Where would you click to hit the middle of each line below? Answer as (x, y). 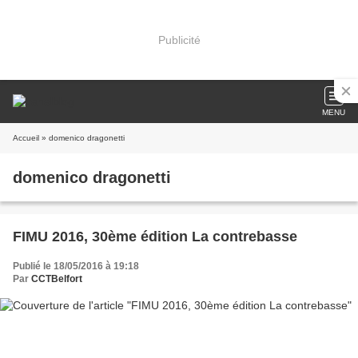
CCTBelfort (57, 279)
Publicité (179, 40)
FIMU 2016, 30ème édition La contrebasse (155, 237)
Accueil (26, 138)
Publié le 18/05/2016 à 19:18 (76, 266)
